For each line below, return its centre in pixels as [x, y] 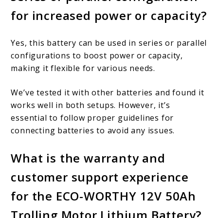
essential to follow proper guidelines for [92, 118]
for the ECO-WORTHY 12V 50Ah [104, 196]
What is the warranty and [88, 158]
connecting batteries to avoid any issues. [93, 130]
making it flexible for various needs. [83, 68]
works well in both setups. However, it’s [91, 105]
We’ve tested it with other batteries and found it [108, 92]
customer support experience [100, 177]
